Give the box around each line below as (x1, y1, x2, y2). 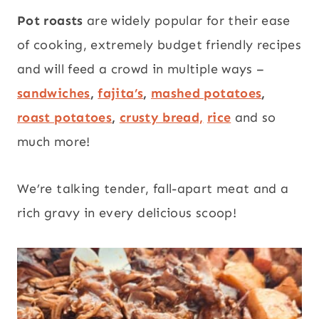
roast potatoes (17, 110, 113, 126)
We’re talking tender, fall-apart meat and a (17, 181, 289, 197)
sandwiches (17, 85, 90, 102)
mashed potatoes (150, 85, 262, 102)
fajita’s (98, 85, 144, 102)
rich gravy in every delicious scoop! (17, 205, 236, 221)
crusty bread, (119, 110, 204, 126)
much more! (17, 134, 90, 150)
